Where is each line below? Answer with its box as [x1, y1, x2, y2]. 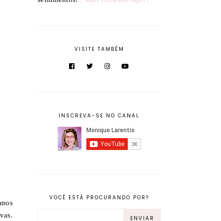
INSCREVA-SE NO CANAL [59, 112, 140, 120]
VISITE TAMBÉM [74, 45, 124, 53]
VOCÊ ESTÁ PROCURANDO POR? [49, 194, 149, 202]
